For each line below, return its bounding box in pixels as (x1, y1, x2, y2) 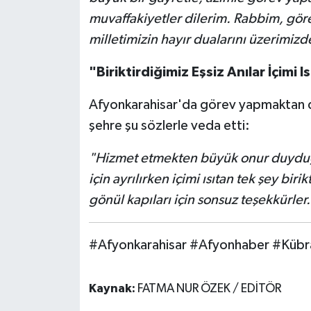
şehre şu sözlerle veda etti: (88, 118, 250, 133)
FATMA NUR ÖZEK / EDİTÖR (137, 282, 281, 295)
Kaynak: (88, 282, 137, 295)
